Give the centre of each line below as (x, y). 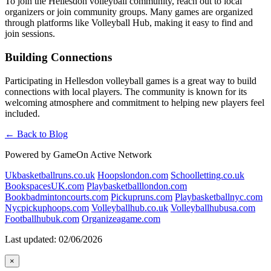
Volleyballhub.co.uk (130, 207)
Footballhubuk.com (42, 218)
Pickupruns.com (142, 197)
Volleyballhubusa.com (213, 207)
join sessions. (30, 34)
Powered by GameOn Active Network (78, 154)
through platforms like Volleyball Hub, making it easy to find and (129, 23)
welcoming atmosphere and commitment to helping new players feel (135, 102)
